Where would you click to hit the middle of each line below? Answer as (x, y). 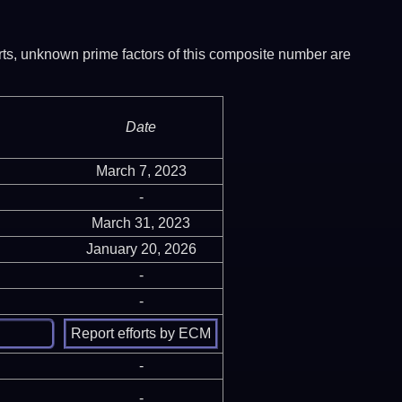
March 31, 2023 (141, 223)
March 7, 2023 (141, 170)
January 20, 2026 (141, 249)
